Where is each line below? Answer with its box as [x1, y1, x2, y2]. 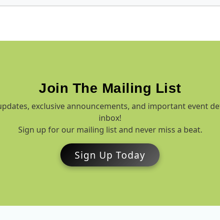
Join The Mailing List [39, 81, 181, 96]
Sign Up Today [75, 148, 145, 162]
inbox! [99, 112, 121, 123]
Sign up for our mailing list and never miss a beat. [18, 124, 202, 135]
